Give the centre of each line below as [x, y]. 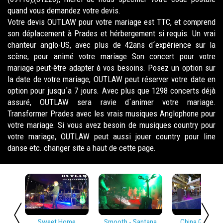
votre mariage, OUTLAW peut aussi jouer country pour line [111, 136]
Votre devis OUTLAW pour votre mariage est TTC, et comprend [111, 22]
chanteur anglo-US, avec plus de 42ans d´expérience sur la [111, 45]
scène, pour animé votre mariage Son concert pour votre [111, 56]
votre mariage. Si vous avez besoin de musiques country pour [111, 125]
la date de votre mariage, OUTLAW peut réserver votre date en [111, 79]
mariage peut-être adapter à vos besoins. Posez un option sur [111, 68]
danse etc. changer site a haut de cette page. [82, 148]
